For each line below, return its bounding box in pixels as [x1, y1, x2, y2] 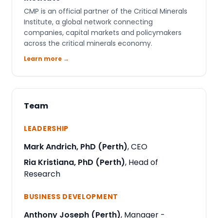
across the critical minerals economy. [24, 38, 152, 48]
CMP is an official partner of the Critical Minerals [24, 6, 187, 16]
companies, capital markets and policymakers [24, 28, 182, 37]
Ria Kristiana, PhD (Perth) [24, 157, 125, 168]
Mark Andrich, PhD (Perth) [24, 141, 127, 152]
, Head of [125, 157, 158, 168]
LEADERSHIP [24, 124, 69, 133]
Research [24, 168, 60, 180]
